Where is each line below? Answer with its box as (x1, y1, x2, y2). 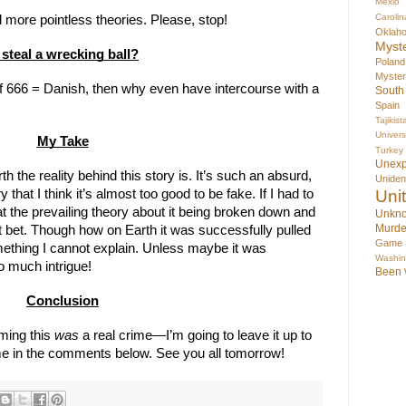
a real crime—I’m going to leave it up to (79, 328, 312, 343)
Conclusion (26, 294, 99, 309)
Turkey (375, 145, 403, 156)
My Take (36, 134, 89, 150)
